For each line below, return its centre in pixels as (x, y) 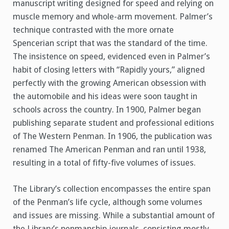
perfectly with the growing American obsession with (109, 83)
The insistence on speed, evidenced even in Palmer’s (111, 57)
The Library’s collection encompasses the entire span (112, 189)
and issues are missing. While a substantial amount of (114, 216)
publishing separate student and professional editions (113, 123)
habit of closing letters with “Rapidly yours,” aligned (109, 70)
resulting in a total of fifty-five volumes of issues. (104, 163)
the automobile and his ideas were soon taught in (105, 97)
